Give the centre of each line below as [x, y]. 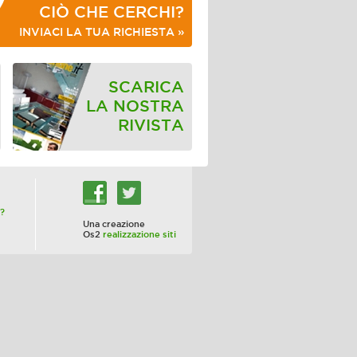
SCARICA [146, 87]
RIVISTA [151, 125]
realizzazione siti [139, 234]
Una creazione [114, 224]
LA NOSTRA [135, 106]
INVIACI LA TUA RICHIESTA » [102, 32]
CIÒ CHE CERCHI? [112, 12]
